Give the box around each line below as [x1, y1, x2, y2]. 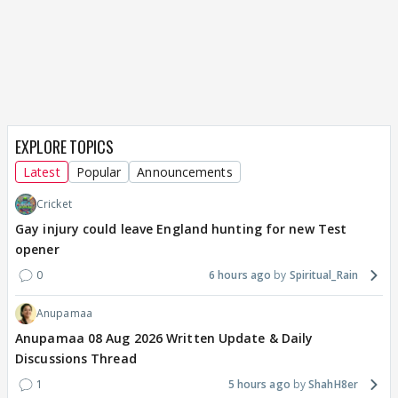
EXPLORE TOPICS [15, 134, 114, 158]
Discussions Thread [15, 349, 137, 367]
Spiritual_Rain [289, 267, 358, 283]
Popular [76, 163, 122, 180]
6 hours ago [209, 267, 272, 283]
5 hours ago [227, 376, 291, 392]
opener [15, 240, 60, 258]
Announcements [137, 163, 233, 180]
